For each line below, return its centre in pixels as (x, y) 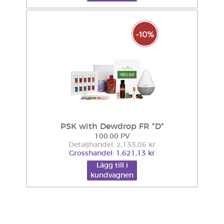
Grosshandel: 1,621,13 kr (112, 153)
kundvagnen (112, 175)
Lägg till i (112, 165)
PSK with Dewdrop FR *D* (112, 126)
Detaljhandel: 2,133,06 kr (112, 145)
